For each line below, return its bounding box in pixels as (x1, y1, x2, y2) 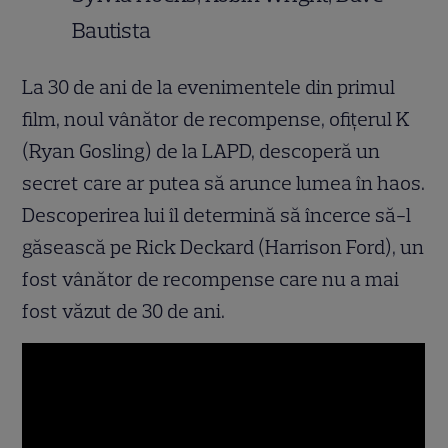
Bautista (72, 17, 151, 45)
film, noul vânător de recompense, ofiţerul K (22, 107, 411, 132)
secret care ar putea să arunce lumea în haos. (22, 171, 426, 196)
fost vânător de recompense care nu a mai (22, 267, 400, 292)
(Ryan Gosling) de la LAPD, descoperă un (22, 139, 381, 164)
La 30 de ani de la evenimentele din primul (22, 75, 396, 100)
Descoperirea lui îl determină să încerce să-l (22, 203, 412, 228)
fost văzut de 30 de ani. (22, 299, 226, 324)
